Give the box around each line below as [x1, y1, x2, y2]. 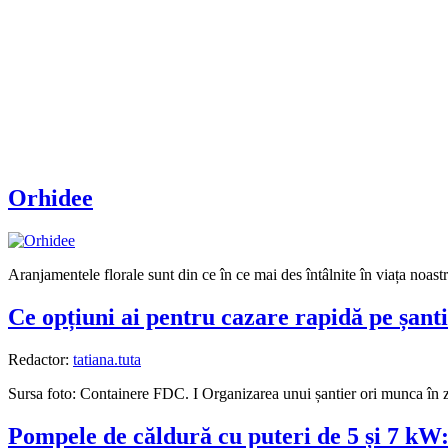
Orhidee [8, 185, 93, 212]
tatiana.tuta [73, 351, 141, 369]
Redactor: [8, 351, 73, 369]
